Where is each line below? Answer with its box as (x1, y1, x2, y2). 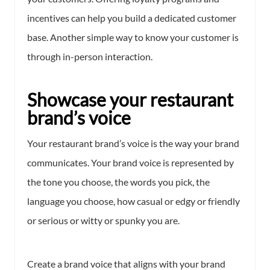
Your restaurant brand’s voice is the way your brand (27, 137, 239, 149)
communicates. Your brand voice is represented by (27, 156, 234, 168)
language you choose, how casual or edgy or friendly (27, 195, 240, 207)
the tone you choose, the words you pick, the (27, 175, 210, 187)
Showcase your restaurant (27, 88, 233, 110)
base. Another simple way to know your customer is (27, 31, 239, 43)
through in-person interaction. (27, 50, 152, 62)
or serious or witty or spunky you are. (27, 214, 180, 226)
